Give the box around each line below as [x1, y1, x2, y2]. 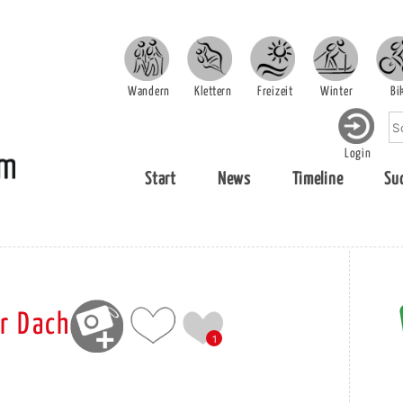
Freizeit [257, 85, 293, 98]
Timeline [291, 171, 344, 188]
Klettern [194, 85, 232, 98]
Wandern [128, 85, 170, 98]
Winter [320, 85, 354, 98]
